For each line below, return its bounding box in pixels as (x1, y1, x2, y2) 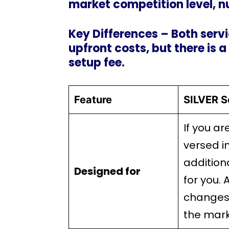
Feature (74, 94, 115, 106)
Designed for (74, 164, 141, 178)
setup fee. (68, 55, 125, 71)
